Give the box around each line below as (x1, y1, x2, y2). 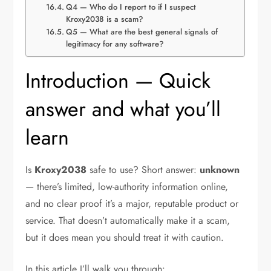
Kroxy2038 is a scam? (65, 13, 143, 25)
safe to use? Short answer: (87, 163, 200, 177)
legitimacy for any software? (65, 38, 164, 50)
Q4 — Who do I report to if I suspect (65, 1, 196, 13)
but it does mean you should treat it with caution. (25, 230, 224, 245)
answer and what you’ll (25, 94, 221, 125)
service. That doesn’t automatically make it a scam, (25, 214, 230, 228)
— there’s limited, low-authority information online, (25, 180, 229, 194)
